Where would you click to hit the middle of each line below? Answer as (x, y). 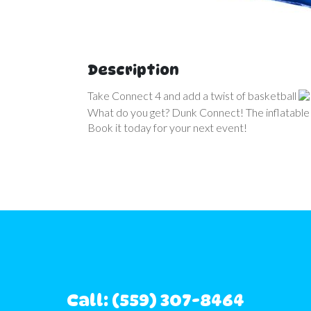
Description (133, 70)
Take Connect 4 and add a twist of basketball (193, 95)
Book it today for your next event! (167, 128)
